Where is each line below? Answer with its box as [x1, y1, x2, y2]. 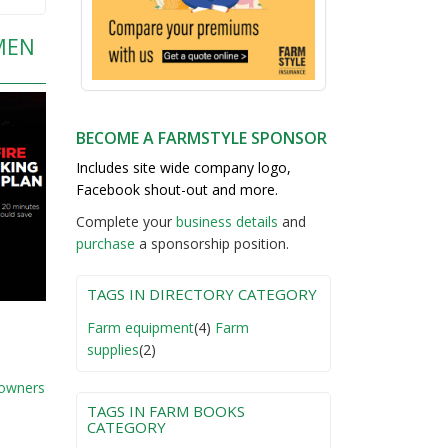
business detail [176, 211, 271, 231]
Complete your [76, 211, 176, 231]
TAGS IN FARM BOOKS [87, 400, 245, 421]
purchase [76, 233, 135, 253]
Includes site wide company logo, [76, 157, 291, 177]
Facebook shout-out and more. [76, 179, 282, 199]
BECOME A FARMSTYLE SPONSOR [76, 126, 327, 149]
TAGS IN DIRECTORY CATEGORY [87, 283, 317, 304]
